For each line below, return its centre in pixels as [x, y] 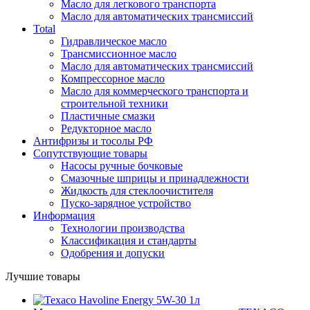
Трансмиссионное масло [119, 53]
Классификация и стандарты [129, 240]
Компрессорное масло [113, 78]
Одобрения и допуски [113, 253]
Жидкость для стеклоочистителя [137, 190]
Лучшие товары [43, 276]
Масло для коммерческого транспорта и [155, 91]
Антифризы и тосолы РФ [93, 140]
